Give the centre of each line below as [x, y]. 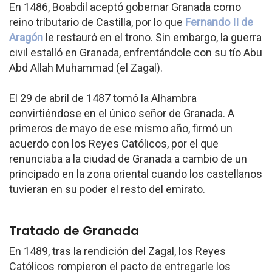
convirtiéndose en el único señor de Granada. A [122, 113]
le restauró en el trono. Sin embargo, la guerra [152, 37]
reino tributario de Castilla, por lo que [97, 22]
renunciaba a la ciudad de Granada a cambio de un [128, 159]
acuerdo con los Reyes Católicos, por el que [114, 144]
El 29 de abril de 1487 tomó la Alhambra [103, 98]
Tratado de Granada [74, 231]
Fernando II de [219, 22]
